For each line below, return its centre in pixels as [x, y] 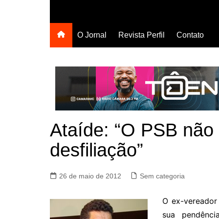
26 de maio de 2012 [90, 176]
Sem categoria [162, 176]
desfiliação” [97, 150]
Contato [190, 35]
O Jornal [92, 35]
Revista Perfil [142, 35]
